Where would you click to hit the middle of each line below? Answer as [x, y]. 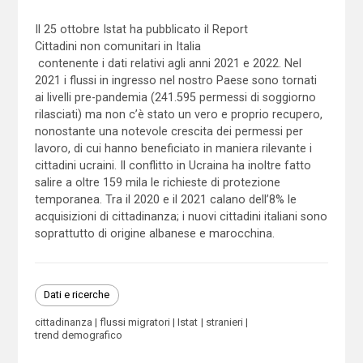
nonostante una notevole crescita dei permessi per [169, 131]
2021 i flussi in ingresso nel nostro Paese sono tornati [175, 80]
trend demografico [78, 335]
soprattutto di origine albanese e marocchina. [154, 233]
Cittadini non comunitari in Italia [117, 46]
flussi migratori [135, 322]
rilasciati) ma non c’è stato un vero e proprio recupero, [178, 114]
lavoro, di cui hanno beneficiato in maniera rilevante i [173, 148]
